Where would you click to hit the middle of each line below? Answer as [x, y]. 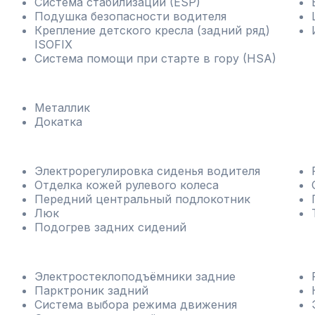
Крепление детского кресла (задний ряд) [152, 30]
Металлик [62, 108]
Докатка [58, 122]
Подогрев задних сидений [110, 227]
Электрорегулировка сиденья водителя [147, 171]
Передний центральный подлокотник [142, 199]
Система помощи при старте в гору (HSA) [155, 58]
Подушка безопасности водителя [130, 16]
